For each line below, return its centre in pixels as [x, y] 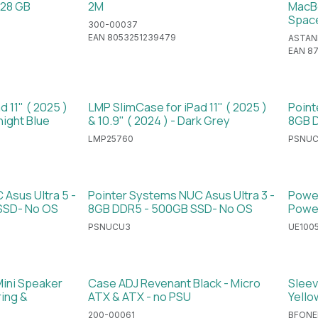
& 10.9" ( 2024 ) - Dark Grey [159, 120]
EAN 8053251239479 [132, 37]
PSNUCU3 [110, 226]
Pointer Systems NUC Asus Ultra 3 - [182, 194]
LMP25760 [111, 138]
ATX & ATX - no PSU [140, 296]
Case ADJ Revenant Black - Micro [175, 283]
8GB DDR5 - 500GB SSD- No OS [171, 208]
